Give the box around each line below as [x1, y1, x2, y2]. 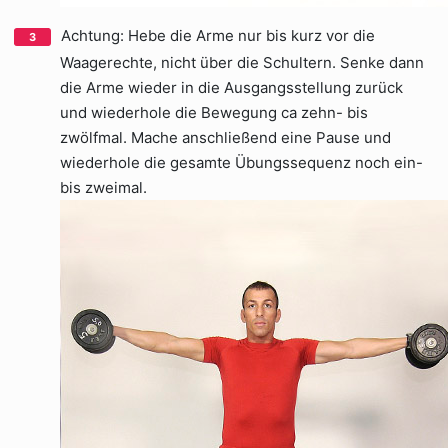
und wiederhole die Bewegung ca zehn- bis [60, 103, 368, 122]
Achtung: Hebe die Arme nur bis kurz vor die [61, 26, 375, 45]
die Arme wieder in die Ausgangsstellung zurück [60, 78, 403, 97]
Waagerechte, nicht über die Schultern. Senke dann [60, 53, 424, 72]
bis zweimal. [60, 178, 147, 197]
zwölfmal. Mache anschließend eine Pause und [60, 128, 391, 147]
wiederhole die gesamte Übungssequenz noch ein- [60, 153, 423, 172]
